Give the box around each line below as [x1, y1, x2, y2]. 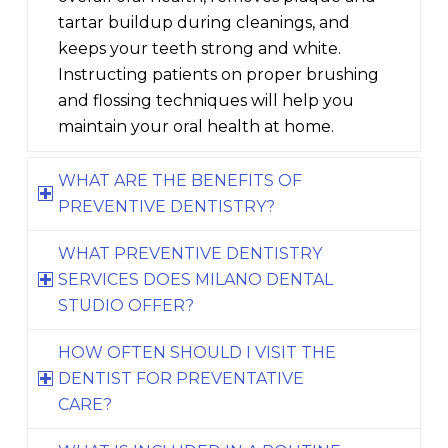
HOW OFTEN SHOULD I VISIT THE [58, 343, 337, 363]
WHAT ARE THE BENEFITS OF [58, 171, 303, 191]
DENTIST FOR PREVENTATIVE [58, 369, 305, 389]
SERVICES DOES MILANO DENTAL [58, 270, 334, 290]
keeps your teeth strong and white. [58, 39, 342, 59]
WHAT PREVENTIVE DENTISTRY [58, 244, 323, 264]
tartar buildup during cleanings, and [58, 13, 351, 33]
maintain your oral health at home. [58, 117, 335, 137]
